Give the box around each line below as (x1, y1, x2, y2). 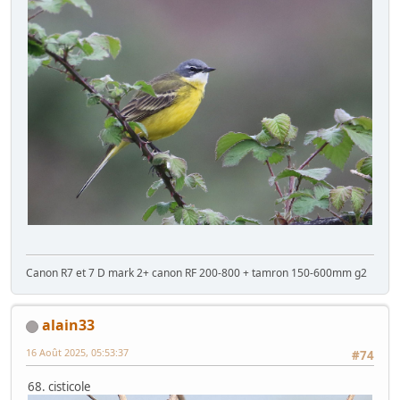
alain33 (42, 315, 95, 336)
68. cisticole (28, 378, 91, 395)
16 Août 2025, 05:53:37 (26, 346, 129, 360)
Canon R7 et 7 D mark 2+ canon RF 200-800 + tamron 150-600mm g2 (26, 265, 367, 281)
